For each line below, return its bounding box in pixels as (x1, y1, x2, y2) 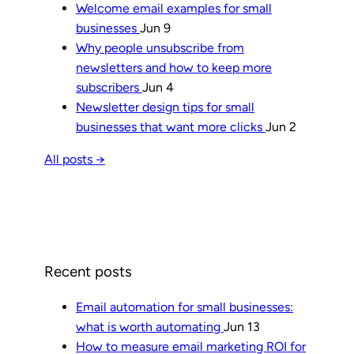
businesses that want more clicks (76, 119, 265, 135)
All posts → (44, 152, 105, 168)
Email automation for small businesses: (76, 299, 293, 315)
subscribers (76, 80, 142, 96)
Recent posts (44, 262, 132, 281)
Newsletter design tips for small (76, 100, 254, 115)
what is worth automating (76, 319, 224, 335)
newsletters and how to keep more (76, 60, 272, 76)
